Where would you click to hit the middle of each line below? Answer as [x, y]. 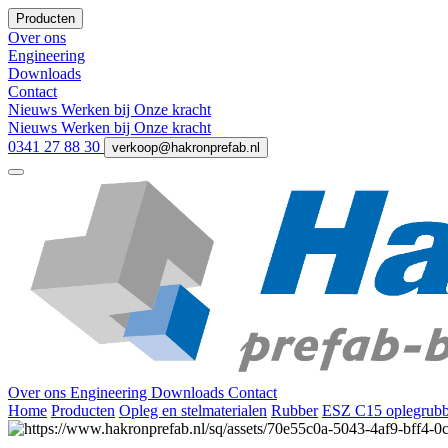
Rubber [294, 411]
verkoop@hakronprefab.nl [186, 147]
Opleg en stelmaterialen [193, 411]
